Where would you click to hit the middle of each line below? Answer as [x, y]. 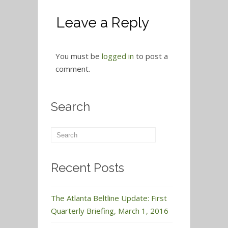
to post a [151, 56]
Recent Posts [88, 168]
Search [70, 107]
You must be [79, 56]
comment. [73, 69]
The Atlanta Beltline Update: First [109, 198]
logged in [118, 56]
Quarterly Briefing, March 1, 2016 [110, 211]
